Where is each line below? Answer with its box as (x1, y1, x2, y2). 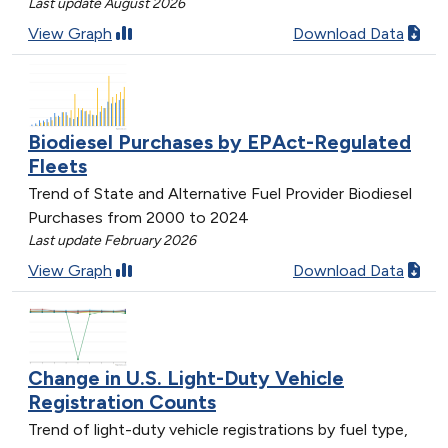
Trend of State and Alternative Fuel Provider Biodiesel (28, 183, 412, 203)
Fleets (28, 153, 87, 178)
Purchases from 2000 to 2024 (28, 207, 249, 227)
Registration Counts (28, 390, 216, 415)
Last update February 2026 (28, 231, 196, 249)
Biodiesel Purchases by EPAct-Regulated (28, 129, 411, 154)
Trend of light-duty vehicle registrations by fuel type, (28, 420, 408, 440)
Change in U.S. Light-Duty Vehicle (28, 366, 344, 391)
